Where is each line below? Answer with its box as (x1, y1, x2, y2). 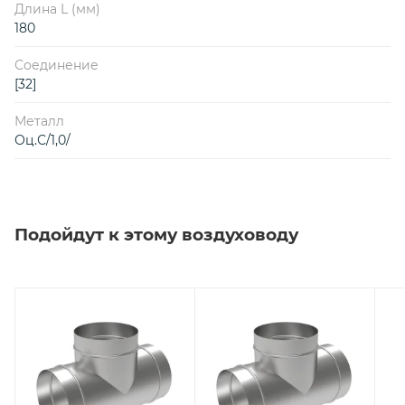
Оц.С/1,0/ (14, 131, 71, 148)
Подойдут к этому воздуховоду (14, 223, 298, 245)
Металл (14, 112, 64, 129)
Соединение (14, 56, 99, 73)
